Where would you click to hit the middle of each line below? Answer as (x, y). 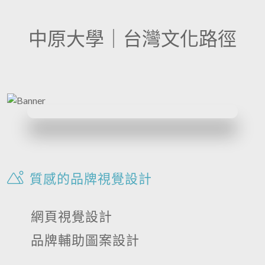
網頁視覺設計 (72, 216)
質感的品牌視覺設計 (91, 178)
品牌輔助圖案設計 (85, 240)
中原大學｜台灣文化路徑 (132, 38)
